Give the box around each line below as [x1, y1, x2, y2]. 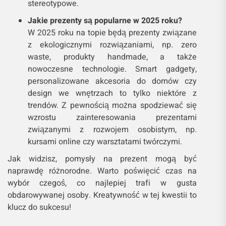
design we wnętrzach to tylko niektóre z [28, 87, 197, 100]
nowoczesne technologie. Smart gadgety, [28, 63, 197, 76]
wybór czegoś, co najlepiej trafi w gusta [8, 177, 197, 190]
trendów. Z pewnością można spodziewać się [28, 99, 197, 112]
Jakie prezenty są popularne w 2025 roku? [28, 15, 182, 27]
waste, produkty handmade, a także [28, 51, 197, 64]
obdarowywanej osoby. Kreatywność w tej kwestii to [8, 189, 197, 202]
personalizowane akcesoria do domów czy [28, 75, 197, 88]
